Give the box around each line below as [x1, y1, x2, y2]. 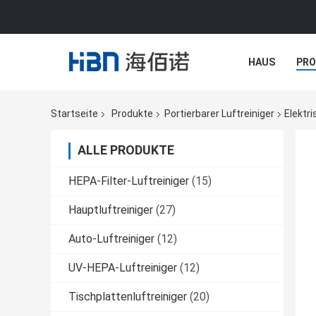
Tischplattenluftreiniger [68, 290, 187, 304]
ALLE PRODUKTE [78, 142, 174, 158]
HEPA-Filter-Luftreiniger [68, 174, 189, 188]
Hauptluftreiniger [68, 203, 153, 217]
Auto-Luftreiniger [68, 232, 154, 246]
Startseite [51, 108, 98, 120]
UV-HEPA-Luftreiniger [68, 261, 177, 275]
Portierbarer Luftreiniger [164, 108, 274, 120]
